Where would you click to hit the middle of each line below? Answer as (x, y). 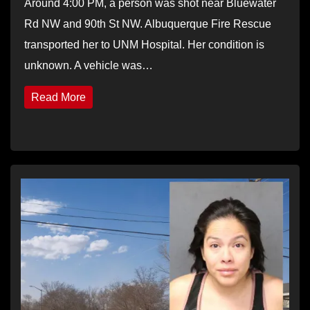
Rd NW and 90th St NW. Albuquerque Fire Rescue (148, 24)
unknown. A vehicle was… (89, 65)
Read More (58, 97)
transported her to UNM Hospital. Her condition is (144, 44)
